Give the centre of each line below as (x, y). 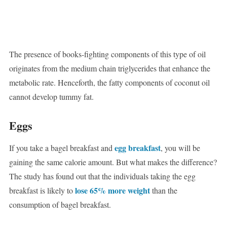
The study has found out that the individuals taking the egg (102, 176)
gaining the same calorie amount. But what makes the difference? (113, 162)
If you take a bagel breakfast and (62, 148)
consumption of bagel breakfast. (60, 205)
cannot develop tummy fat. (51, 97)
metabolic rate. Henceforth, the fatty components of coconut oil (109, 83)
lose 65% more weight (112, 191)
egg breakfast (137, 148)
